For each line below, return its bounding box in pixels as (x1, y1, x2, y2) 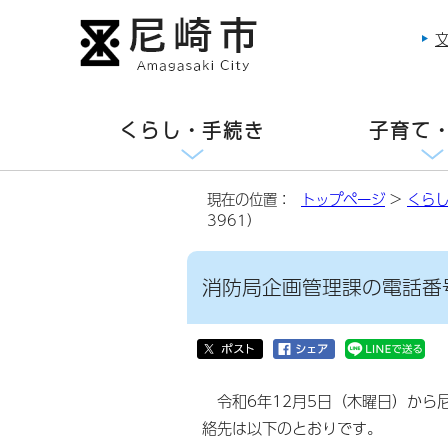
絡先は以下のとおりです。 (202, 416, 382, 439)
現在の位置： (207, 188, 301, 210)
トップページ (301, 188, 385, 210)
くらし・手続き (118, 116, 266, 145)
